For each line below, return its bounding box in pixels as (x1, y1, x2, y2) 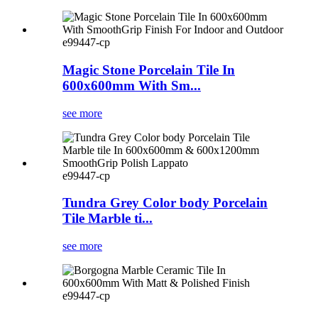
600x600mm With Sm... (62, 78, 201, 94)
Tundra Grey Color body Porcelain (62, 195, 268, 211)
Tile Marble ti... (62, 211, 153, 226)
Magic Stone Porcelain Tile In (62, 62, 235, 78)
